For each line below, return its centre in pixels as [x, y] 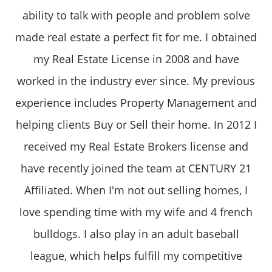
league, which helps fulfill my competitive [136, 255]
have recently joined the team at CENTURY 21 [136, 168]
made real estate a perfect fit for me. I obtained [136, 37]
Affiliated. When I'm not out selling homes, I [136, 190]
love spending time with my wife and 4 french [136, 212]
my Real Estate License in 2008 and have [136, 59]
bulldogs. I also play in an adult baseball [136, 233]
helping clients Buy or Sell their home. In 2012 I [136, 124]
